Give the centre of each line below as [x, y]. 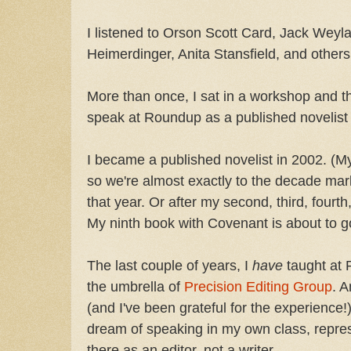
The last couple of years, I [170, 265]
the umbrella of [136, 286]
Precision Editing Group [258, 286]
